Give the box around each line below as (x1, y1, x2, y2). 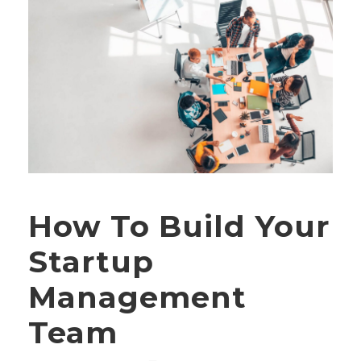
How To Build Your (28, 207, 330, 244)
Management (28, 278, 247, 315)
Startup (28, 243, 154, 280)
